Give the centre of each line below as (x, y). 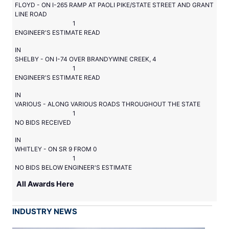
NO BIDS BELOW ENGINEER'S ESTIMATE (73, 168)
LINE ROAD (31, 14)
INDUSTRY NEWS (45, 212)
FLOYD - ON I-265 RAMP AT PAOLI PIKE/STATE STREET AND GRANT (114, 5)
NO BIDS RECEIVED (43, 123)
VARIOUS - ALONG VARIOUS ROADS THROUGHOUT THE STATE (108, 104)
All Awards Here (45, 184)
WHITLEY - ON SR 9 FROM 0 (56, 149)
